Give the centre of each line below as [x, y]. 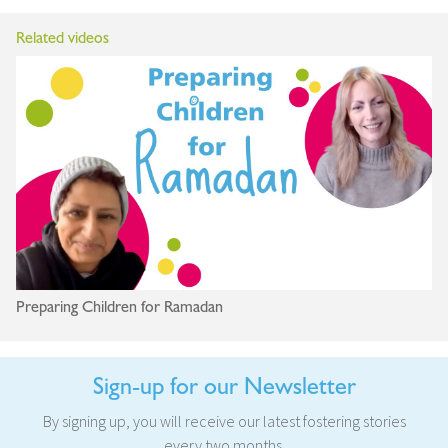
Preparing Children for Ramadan [121, 307]
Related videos [62, 38]
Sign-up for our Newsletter [224, 387]
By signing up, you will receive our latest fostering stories [224, 421]
